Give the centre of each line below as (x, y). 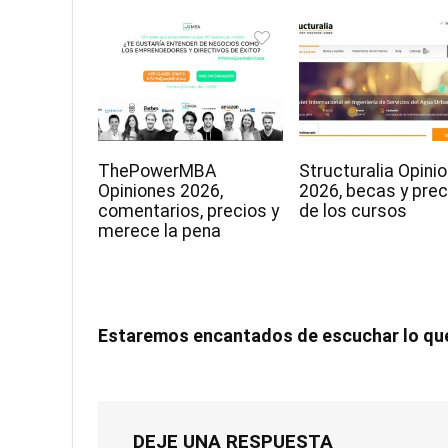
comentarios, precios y (189, 211)
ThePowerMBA (157, 171)
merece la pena (160, 231)
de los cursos (353, 211)
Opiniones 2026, (161, 191)
